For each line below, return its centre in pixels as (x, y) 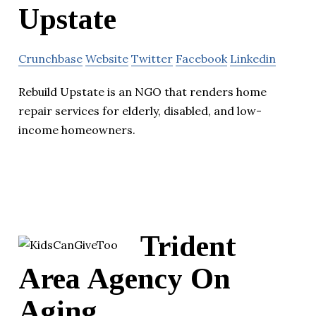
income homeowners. (77, 130)
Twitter (152, 59)
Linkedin (253, 59)
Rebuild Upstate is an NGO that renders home (142, 92)
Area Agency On (124, 279)
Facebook (201, 59)
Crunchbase (50, 59)
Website (107, 59)
